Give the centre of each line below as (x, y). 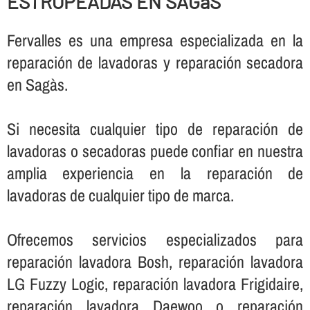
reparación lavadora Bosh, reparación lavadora (155, 262)
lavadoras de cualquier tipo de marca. (120, 195)
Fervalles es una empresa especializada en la (155, 40)
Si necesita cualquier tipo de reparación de (155, 129)
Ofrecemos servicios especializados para (155, 240)
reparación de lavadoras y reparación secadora (155, 63)
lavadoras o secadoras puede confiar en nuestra (155, 151)
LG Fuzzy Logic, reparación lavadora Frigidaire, (155, 284)
